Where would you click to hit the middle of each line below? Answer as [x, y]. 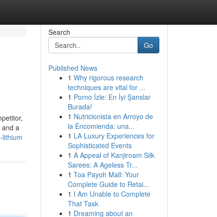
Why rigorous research [108, 77]
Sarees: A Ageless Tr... [102, 165]
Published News [73, 68]
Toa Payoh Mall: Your [106, 174]
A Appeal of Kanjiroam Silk [114, 155]
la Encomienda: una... [101, 126]
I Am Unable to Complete [112, 194]
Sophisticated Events [100, 145]
